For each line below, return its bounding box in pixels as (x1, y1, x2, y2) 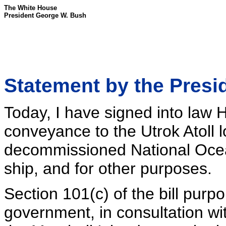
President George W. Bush (4, 12, 86, 19)
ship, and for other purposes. (4, 159, 212, 178)
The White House (4, 4, 57, 12)
